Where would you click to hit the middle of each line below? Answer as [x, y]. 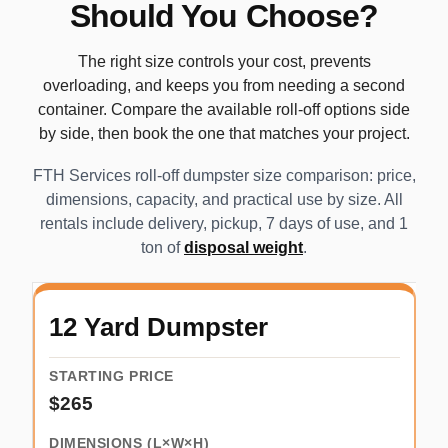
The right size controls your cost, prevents [224, 62]
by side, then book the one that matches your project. [224, 134]
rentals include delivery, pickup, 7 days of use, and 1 [224, 224]
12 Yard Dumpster [158, 327]
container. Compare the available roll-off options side [224, 110]
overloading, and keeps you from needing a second [224, 86]
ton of [162, 248]
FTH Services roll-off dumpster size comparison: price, [224, 176]
